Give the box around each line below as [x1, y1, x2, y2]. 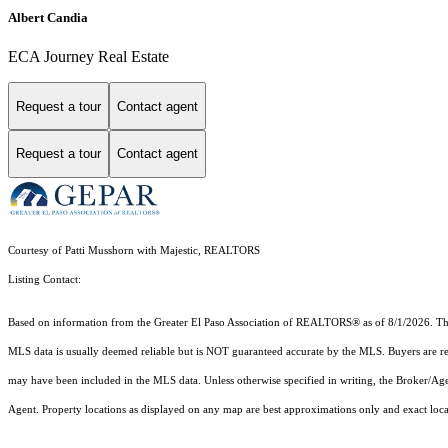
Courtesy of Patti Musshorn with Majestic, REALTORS [8, 244, 260, 256]
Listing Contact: [8, 273, 87, 285]
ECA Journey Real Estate [8, 48, 169, 66]
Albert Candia [8, 10, 88, 26]
